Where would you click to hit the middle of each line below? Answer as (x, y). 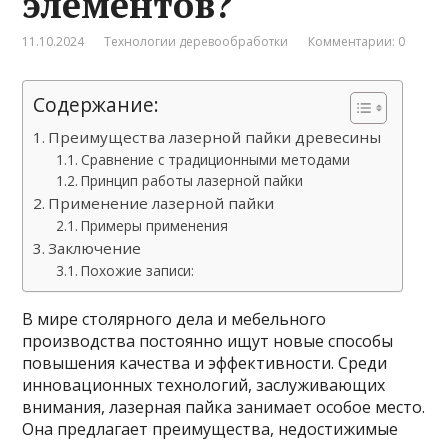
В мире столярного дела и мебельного (174, 318)
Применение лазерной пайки (161, 202)
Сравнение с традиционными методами (215, 159)
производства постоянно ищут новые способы (208, 340)
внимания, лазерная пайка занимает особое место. (224, 406)
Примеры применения (154, 225)
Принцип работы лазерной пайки (191, 180)
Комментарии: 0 (357, 41)
